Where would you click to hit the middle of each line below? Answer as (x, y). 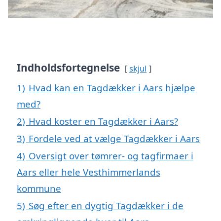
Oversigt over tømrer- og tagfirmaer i (111, 156)
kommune (39, 188)
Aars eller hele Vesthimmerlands (89, 172)
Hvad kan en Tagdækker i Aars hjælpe (112, 88)
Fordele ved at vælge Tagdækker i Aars (114, 139)
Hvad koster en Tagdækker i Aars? (103, 121)
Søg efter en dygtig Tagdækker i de (106, 206)
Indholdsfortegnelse (68, 68)
